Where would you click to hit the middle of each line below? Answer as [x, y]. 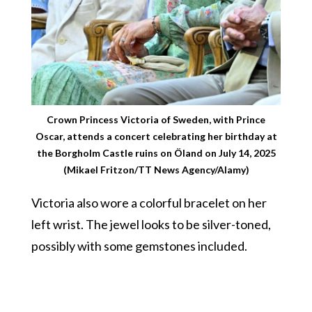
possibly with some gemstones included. [139, 246]
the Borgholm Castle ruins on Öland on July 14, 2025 [156, 153]
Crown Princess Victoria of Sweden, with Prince [156, 120]
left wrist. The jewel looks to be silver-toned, [151, 225]
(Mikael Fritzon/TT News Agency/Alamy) [156, 170]
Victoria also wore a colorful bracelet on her [149, 203]
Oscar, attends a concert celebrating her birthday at [156, 136]
